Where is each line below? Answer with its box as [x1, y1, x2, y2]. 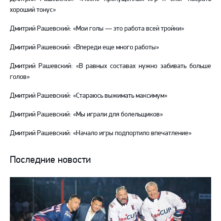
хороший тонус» [10, 5, 56, 14]
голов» [10, 73, 30, 81]
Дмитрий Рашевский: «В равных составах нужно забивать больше [10, 62, 211, 70]
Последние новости [10, 153, 91, 166]
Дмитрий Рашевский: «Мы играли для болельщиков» [10, 110, 163, 118]
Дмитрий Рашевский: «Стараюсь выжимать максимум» [10, 91, 167, 100]
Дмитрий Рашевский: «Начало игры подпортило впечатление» [10, 129, 191, 137]
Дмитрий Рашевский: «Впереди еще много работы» [10, 43, 159, 51]
